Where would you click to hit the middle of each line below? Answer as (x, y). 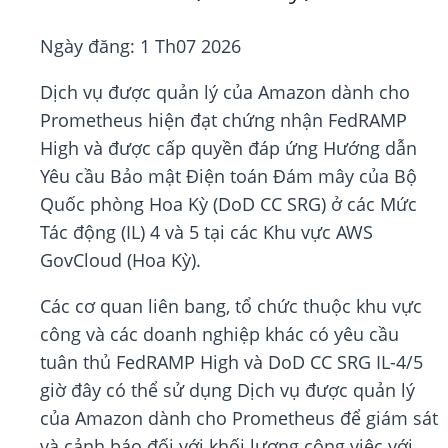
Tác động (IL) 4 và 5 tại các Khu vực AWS (206, 232)
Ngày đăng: (90, 46)
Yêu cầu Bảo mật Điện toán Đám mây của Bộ (228, 176)
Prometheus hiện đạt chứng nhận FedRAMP (223, 120)
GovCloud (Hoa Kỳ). (120, 260)
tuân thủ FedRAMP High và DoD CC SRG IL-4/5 (231, 362)
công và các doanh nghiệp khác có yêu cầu (219, 334)
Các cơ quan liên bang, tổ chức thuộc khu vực (231, 306)
